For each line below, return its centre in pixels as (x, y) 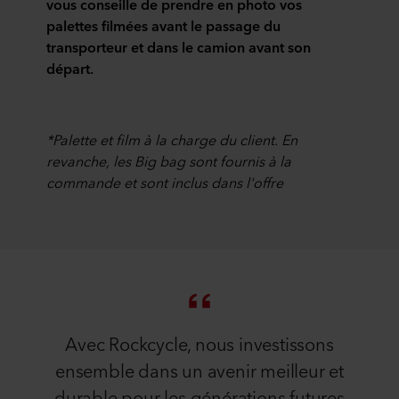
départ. (70, 68)
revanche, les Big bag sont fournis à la (169, 160)
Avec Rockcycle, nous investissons (199, 342)
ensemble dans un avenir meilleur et (199, 369)
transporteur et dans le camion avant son (179, 46)
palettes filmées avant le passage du (163, 25)
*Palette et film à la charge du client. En (172, 139)
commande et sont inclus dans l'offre (165, 182)
